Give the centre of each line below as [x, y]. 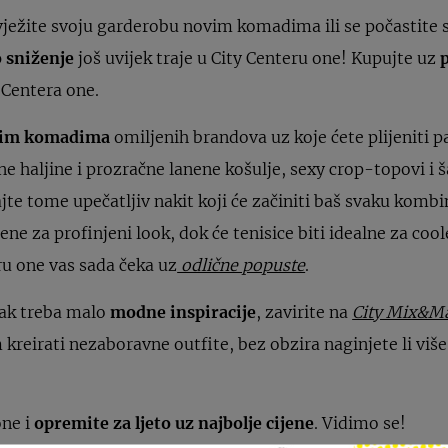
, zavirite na [304, 311]
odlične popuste [241, 264]
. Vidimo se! [360, 422]
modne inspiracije [183, 311]
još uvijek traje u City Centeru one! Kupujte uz [257, 57]
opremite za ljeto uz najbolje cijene [174, 422]
